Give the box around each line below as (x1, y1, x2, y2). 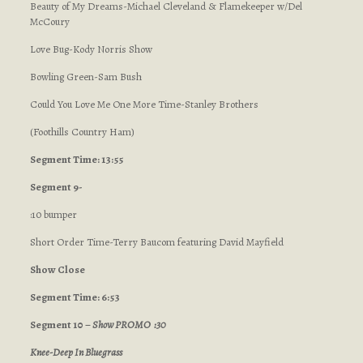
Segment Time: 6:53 (29, 290, 120, 304)
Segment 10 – (29, 318, 91, 331)
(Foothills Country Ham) (29, 125, 135, 139)
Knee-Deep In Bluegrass (29, 345, 122, 359)
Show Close (29, 263, 85, 276)
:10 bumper (29, 207, 77, 221)
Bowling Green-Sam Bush (29, 70, 142, 83)
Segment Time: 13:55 (29, 152, 123, 166)
